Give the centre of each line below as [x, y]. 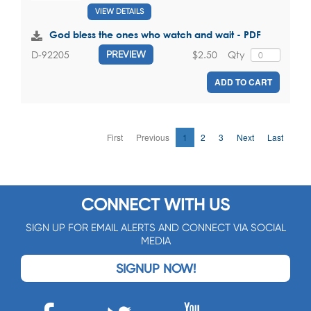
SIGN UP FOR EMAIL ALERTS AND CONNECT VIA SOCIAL [155, 228]
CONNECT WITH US [155, 205]
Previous [153, 137]
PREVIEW [126, 54]
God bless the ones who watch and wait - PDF [155, 35]
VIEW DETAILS [119, 12]
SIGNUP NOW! [155, 269]
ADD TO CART [243, 82]
